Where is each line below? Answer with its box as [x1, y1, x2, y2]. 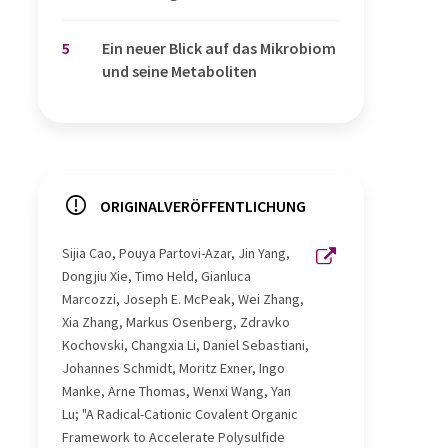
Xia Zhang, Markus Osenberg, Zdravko [62, 313, 290, 331]
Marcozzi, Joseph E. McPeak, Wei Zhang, [62, 290, 304, 308]
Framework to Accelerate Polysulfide [62, 428, 285, 446]
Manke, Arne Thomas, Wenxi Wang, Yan [62, 382, 291, 400]
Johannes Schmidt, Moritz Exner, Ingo [62, 359, 285, 377]
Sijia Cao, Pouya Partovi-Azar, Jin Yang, [62, 244, 290, 262]
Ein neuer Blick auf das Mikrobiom [102, 38, 336, 58]
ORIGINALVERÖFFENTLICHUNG [100, 196, 306, 216]
